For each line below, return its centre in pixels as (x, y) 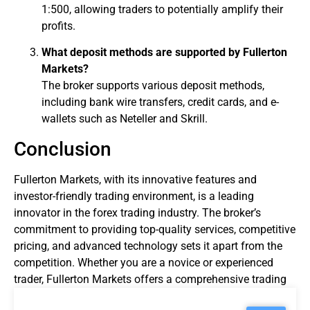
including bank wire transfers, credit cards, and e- (160, 102)
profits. (58, 26)
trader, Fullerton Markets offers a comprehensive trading (150, 280)
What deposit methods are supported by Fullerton (164, 53)
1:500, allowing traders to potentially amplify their (162, 9)
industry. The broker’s (208, 213)
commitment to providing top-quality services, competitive (155, 230)
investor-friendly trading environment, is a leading (134, 197)
